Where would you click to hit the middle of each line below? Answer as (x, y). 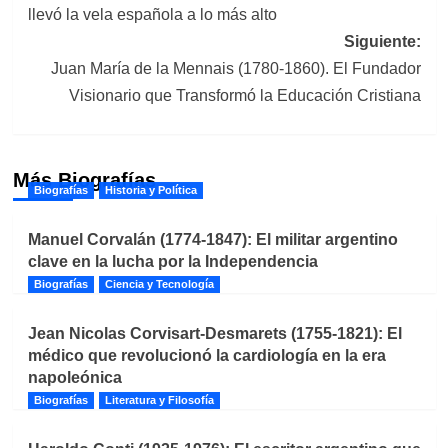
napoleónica (74, 378)
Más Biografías (84, 180)
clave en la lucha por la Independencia (172, 262)
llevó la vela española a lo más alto (152, 15)
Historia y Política (150, 190)
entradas (85, 34)
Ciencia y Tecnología (159, 284)
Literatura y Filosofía (159, 400)
